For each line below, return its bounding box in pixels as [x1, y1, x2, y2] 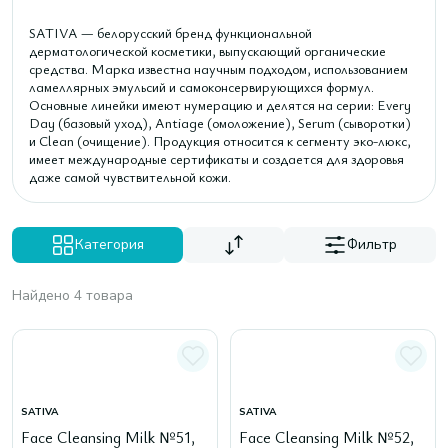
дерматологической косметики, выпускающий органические [29, 41, 386, 60]
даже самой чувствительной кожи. [29, 167, 231, 186]
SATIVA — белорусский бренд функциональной [29, 23, 312, 42]
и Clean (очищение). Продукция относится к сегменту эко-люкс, [29, 131, 411, 150]
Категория [74, 235, 144, 254]
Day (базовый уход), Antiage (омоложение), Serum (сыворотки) [29, 113, 411, 132]
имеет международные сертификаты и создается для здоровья [29, 149, 404, 168]
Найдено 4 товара [12, 286, 133, 305]
